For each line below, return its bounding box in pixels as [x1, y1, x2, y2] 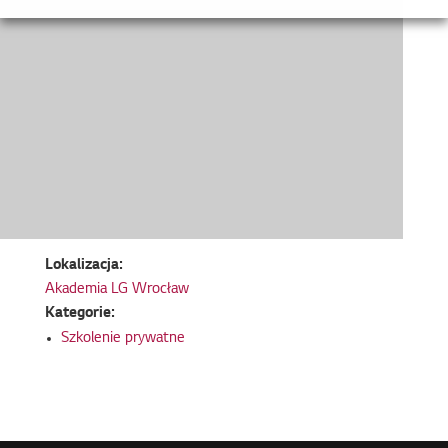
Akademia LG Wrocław [44, 282, 189, 298]
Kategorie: [44, 306, 115, 322]
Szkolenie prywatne [60, 331, 185, 347]
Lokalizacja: [44, 258, 123, 274]
